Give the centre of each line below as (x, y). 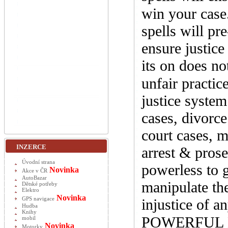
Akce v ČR (35, 171)
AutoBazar (34, 178)
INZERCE (31, 147)
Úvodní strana (38, 162)
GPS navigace (38, 199)
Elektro (31, 190)
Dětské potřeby (40, 184)
